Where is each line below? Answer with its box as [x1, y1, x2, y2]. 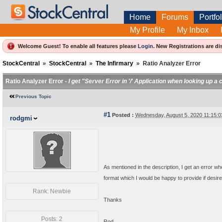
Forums [162, 13, 188, 21]
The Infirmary [96, 60, 133, 67]
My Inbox [177, 26, 209, 34]
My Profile [130, 26, 165, 34]
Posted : [111, 112, 134, 118]
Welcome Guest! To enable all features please [18, 43, 138, 49]
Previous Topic [15, 94, 52, 99]
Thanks [104, 197, 122, 203]
